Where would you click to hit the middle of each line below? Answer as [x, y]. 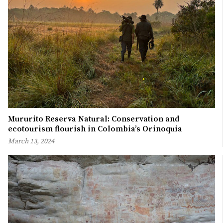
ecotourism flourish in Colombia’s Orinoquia [95, 129]
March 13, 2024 [31, 141]
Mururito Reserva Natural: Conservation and [94, 119]
